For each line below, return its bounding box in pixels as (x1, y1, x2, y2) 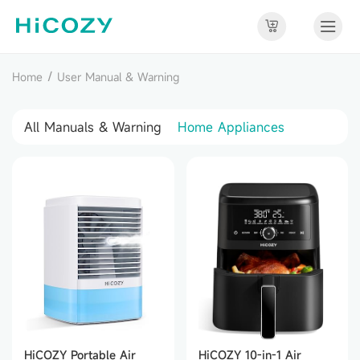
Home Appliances (178, 118, 284, 136)
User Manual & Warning (57, 69, 179, 84)
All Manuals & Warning (24, 118, 162, 136)
